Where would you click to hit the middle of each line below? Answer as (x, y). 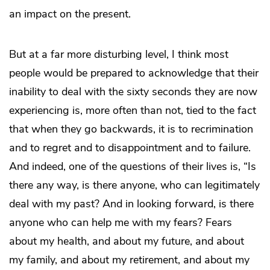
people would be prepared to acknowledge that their (134, 73)
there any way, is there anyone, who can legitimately (134, 185)
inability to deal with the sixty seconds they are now (133, 92)
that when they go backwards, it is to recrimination (131, 129)
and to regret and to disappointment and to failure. (130, 148)
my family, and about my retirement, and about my (129, 260)
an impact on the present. (70, 14)
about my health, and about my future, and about (127, 241)
